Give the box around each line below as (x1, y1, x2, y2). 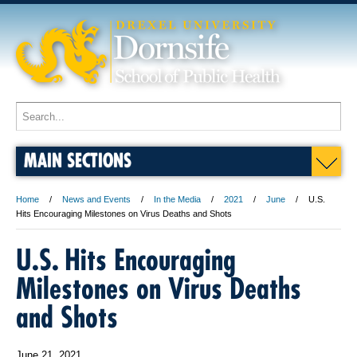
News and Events (62, 194, 131, 204)
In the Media (154, 194, 201, 204)
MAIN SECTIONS (24, 148, 131, 171)
